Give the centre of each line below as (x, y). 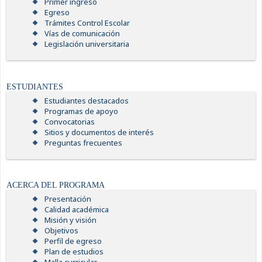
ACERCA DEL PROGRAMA (56, 185)
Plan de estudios (74, 252)
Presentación (68, 199)
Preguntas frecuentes (83, 142)
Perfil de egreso (73, 241)
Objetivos (61, 231)
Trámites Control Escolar (87, 23)
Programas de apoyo (81, 111)
